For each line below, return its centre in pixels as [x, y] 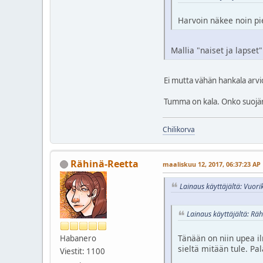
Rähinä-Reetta [104, 163]
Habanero [78, 238]
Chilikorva [179, 129]
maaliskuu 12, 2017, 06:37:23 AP [212, 164]
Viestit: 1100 [82, 251]
